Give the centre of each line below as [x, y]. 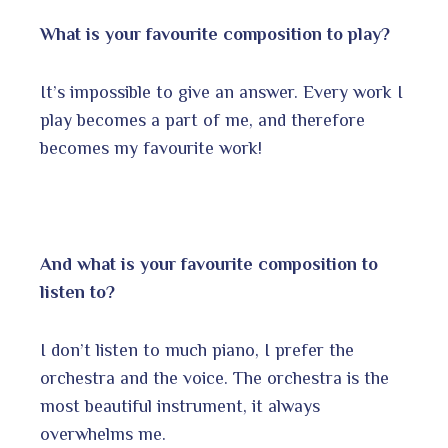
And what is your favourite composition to [209, 263]
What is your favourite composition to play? [215, 33]
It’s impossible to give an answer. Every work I [221, 91]
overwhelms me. [103, 433]
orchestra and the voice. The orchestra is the [214, 377]
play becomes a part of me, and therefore [202, 119]
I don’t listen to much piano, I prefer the [197, 349]
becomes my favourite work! [151, 147]
